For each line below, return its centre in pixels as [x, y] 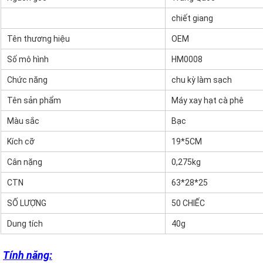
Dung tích [25, 224]
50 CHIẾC [188, 203]
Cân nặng [25, 162]
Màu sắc [23, 121]
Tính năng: [28, 255]
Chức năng [27, 80]
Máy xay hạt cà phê [208, 101]
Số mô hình [28, 60]
